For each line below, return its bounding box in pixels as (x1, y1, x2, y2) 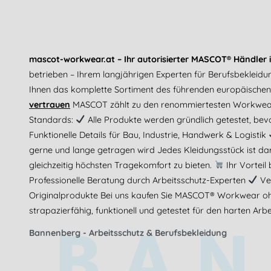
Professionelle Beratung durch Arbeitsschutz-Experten (29, 174, 248, 186)
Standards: (29, 114, 76, 125)
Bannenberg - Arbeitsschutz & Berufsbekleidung (29, 227, 227, 238)
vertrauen (29, 99, 70, 110)
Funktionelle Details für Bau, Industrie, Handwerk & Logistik (29, 129, 269, 140)
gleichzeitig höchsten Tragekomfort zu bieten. (29, 159, 214, 171)
